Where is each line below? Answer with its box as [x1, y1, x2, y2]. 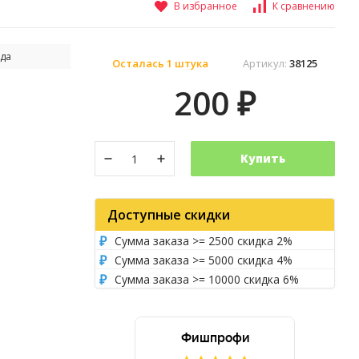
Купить [240, 151, 285, 166]
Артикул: [243, 56, 290, 71]
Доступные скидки [107, 206, 230, 224]
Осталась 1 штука [111, 56, 208, 71]
